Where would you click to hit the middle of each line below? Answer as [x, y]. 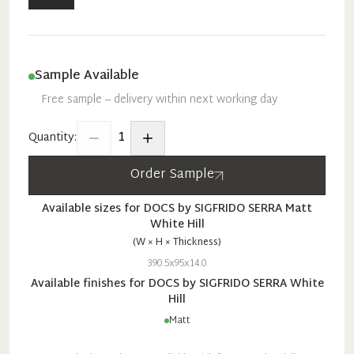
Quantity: [53, 137]
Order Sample [172, 175]
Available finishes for [89, 284]
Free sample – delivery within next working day [159, 100]
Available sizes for [93, 209]
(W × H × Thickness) [177, 242]
